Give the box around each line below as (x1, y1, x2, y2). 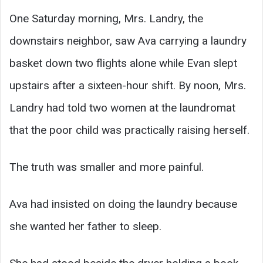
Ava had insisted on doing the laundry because (9, 197, 237, 211)
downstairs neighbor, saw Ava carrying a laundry (9, 34, 247, 48)
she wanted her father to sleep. (9, 220, 161, 234)
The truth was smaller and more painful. (9, 160, 204, 174)
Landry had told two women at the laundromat (9, 101, 235, 115)
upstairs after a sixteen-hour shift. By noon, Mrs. (9, 79, 246, 93)
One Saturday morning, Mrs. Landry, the (9, 12, 203, 26)
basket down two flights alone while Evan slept (9, 56, 237, 70)
